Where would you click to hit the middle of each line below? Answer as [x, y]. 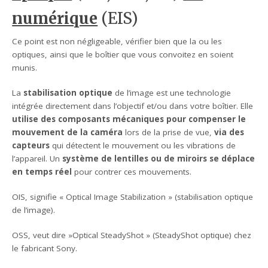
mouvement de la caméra [68, 132]
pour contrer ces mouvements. [132, 171]
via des [229, 132]
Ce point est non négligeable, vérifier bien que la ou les [117, 41]
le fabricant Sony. [45, 249]
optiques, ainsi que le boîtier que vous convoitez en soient [123, 54]
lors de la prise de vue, [169, 132]
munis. [25, 67]
